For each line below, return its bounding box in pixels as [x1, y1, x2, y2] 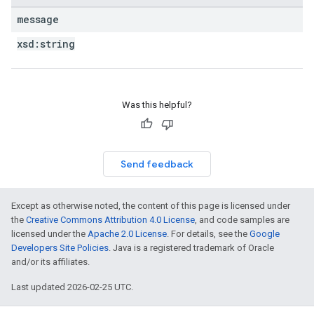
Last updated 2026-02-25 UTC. [11, 282, 133, 292]
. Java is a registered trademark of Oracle [109, 243, 274, 253]
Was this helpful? [122, 100, 192, 110]
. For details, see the [167, 228, 250, 239]
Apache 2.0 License [88, 228, 167, 239]
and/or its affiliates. [11, 257, 90, 267]
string [40, 37, 75, 50]
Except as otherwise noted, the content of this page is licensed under [11, 200, 290, 211]
